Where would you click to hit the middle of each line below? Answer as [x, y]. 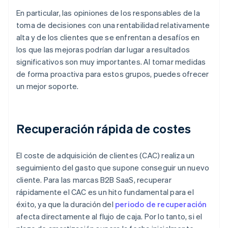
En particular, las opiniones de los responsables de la [108, 13]
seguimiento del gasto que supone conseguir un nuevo [113, 168]
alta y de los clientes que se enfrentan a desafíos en [108, 37]
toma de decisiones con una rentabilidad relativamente [113, 25]
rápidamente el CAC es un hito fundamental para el [105, 192]
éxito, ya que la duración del [66, 204]
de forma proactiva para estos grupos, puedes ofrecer [113, 74]
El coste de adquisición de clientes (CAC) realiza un [106, 155]
